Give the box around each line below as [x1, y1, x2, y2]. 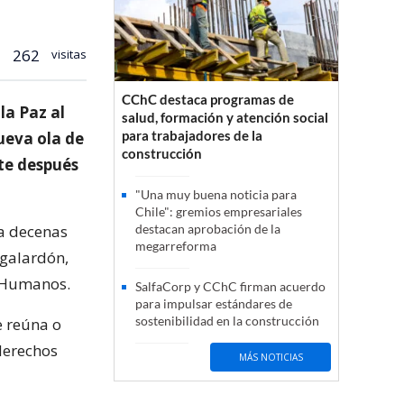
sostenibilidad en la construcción [135, 313, 319, 329]
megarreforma [135, 238, 216, 254]
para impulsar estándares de [135, 296, 292, 312]
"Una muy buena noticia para [135, 187, 297, 203]
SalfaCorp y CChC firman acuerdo [135, 279, 326, 295]
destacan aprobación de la [135, 221, 280, 237]
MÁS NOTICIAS [238, 350, 303, 363]
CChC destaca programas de [122, 91, 294, 108]
